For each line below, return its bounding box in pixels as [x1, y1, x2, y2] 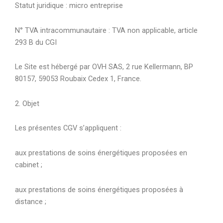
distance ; [15, 197, 46, 206]
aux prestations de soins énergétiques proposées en [15, 148, 187, 157]
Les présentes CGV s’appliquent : [15, 123, 121, 133]
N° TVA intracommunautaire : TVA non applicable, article [15, 25, 198, 35]
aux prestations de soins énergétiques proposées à [15, 185, 183, 194]
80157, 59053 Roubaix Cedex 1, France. [15, 74, 141, 84]
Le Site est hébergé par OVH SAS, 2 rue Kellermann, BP [15, 62, 193, 72]
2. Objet [15, 99, 39, 108]
